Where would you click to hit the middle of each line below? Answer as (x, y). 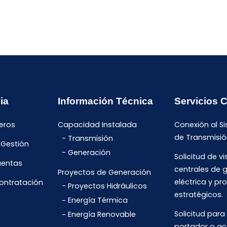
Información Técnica (106, 101)
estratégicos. (198, 195)
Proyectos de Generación (105, 173)
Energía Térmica (98, 200)
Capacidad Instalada (98, 125)
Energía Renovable (102, 215)
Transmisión (91, 139)
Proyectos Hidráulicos (108, 186)
